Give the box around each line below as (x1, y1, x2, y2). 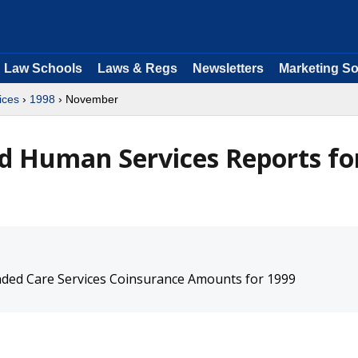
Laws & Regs (97, 62, 177, 75)
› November (55, 93, 118, 105)
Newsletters (193, 62, 264, 75)
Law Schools (4, 62, 82, 75)
